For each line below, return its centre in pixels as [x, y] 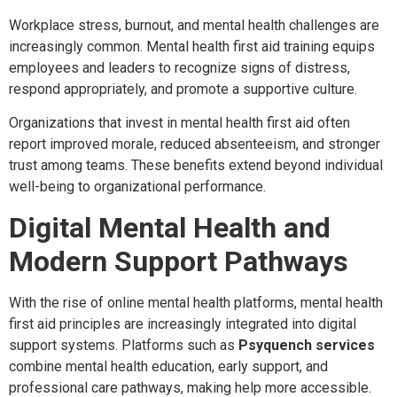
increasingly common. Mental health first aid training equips [192, 46]
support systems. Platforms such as [124, 345]
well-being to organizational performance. [137, 187]
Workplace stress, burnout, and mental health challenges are [194, 25]
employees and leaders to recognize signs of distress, [179, 67]
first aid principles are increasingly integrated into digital [183, 323]
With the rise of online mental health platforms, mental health [196, 302]
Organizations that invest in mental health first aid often [179, 123]
